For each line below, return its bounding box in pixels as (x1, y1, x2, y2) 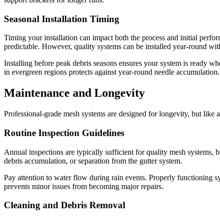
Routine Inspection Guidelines (4, 128, 124, 138)
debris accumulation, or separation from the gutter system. (4, 156, 182, 165)
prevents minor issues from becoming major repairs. (4, 182, 164, 191)
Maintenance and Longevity (4, 86, 145, 100)
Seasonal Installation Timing (4, 13, 119, 24)
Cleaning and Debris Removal (4, 200, 125, 211)
